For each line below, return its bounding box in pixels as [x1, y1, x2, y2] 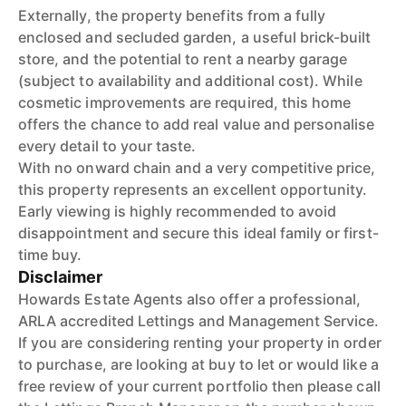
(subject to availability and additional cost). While [18, 72, 362, 90]
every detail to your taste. [18, 137, 197, 155]
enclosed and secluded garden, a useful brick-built [18, 28, 372, 46]
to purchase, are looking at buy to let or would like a [18, 355, 379, 373]
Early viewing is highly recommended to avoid [18, 202, 337, 220]
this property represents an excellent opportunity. [18, 180, 368, 198]
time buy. [18, 246, 82, 264]
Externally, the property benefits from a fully [18, 6, 326, 24]
